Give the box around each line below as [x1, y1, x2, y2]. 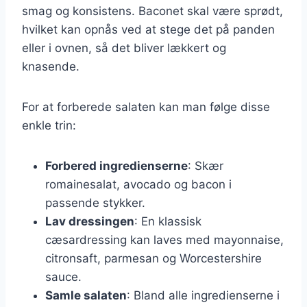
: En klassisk [134, 214, 201, 228]
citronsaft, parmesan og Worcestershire [45, 251, 262, 265]
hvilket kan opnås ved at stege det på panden [22, 22, 275, 36]
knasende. [22, 59, 79, 73]
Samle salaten [45, 288, 127, 302]
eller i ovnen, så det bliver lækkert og [22, 40, 226, 55]
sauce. [45, 269, 82, 284]
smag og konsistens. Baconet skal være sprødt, [22, 3, 283, 18]
